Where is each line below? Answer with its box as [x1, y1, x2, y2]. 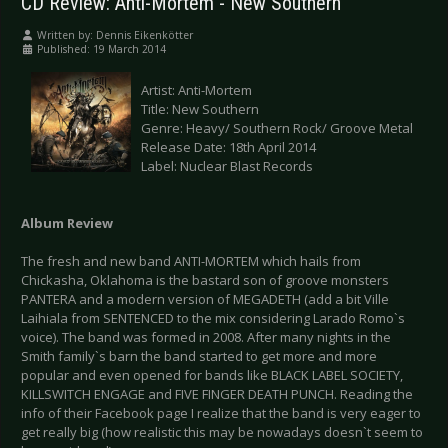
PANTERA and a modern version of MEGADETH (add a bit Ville [21, 290, 389, 309]
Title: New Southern [141, 100, 259, 119]
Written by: [34, 28, 96, 43]
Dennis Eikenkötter [96, 28, 193, 43]
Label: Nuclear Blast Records [141, 157, 313, 176]
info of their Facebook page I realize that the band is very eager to [21, 404, 421, 423]
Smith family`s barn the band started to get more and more [21, 347, 377, 366]
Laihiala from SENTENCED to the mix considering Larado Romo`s [21, 309, 405, 328]
